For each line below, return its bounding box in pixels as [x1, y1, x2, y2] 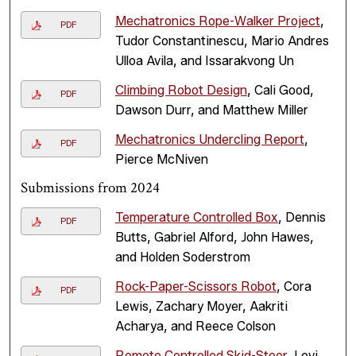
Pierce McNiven [114, 152, 208, 168]
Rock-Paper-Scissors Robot [114, 279, 277, 295]
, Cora [276, 279, 311, 295]
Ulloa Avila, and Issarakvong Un [114, 53, 294, 69]
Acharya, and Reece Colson [114, 319, 276, 335]
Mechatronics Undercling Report [114, 132, 304, 148]
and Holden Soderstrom [114, 250, 250, 265]
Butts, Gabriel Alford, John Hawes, [114, 230, 314, 246]
